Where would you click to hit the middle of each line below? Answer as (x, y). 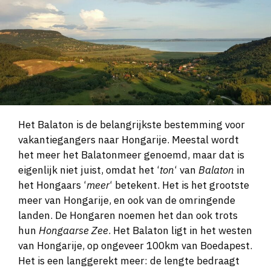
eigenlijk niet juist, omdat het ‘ (89, 170)
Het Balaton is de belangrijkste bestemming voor (132, 125)
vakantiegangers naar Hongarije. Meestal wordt (129, 140)
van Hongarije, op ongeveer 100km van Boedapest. (135, 246)
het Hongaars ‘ (52, 185)
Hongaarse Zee (73, 231)
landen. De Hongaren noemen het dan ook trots (128, 216)
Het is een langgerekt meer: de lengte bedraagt (129, 261)
